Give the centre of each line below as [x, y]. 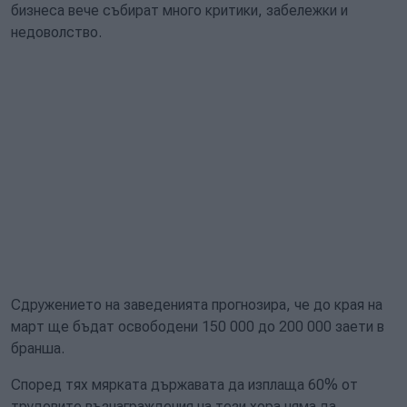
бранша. [38, 348]
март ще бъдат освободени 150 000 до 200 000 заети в [198, 327]
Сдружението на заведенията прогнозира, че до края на [197, 305]
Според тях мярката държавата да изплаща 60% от [184, 385]
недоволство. [58, 32]
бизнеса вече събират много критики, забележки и [179, 10]
